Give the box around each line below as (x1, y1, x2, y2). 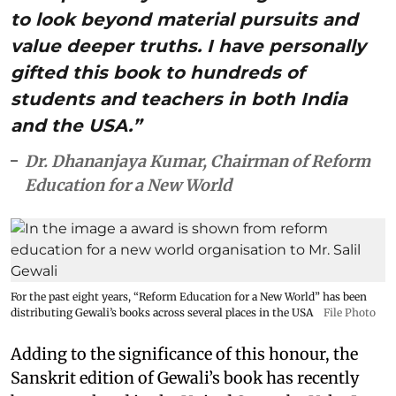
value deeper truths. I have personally (11, 34, 366, 57)
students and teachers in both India (11, 88, 347, 110)
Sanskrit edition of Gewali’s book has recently (11, 367, 359, 388)
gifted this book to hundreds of (11, 61, 305, 83)
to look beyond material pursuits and (11, 8, 358, 30)
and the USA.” (11, 114, 141, 136)
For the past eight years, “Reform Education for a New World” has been (11, 289, 367, 303)
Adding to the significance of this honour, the (11, 343, 358, 364)
